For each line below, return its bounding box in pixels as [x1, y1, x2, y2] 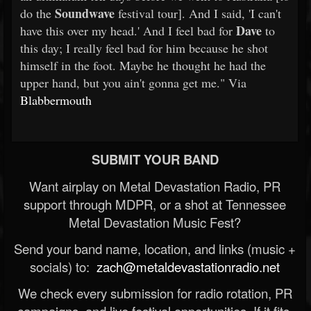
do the [20, 5, 55, 22]
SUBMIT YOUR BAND [91, 150, 219, 169]
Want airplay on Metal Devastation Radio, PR [29, 177, 280, 195]
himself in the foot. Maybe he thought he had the [20, 57, 266, 74]
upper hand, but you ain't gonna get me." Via [20, 74, 246, 91]
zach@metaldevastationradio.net [93, 258, 280, 276]
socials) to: [30, 258, 93, 276]
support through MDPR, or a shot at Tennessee [24, 195, 286, 213]
